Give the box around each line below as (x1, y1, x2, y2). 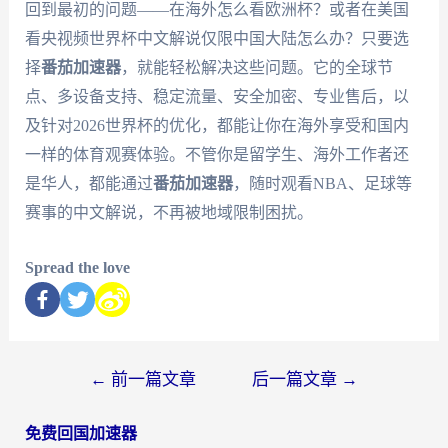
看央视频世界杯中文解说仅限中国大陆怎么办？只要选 (24, 30, 409, 48)
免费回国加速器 (24, 424, 137, 442)
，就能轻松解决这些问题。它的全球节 (120, 59, 393, 77)
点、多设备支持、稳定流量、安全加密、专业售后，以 (24, 88, 409, 106)
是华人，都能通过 (24, 175, 153, 193)
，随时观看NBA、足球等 (232, 175, 412, 193)
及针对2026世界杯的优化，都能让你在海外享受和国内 (24, 117, 409, 135)
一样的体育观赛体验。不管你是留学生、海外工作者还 (24, 146, 409, 164)
